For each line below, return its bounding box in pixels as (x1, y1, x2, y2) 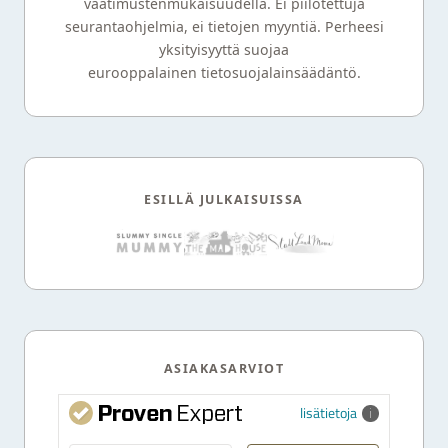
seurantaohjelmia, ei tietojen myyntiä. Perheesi (64, 17, 384, 37)
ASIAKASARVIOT (163, 360, 285, 378)
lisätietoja (300, 403, 357, 423)
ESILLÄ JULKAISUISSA (144, 191, 304, 209)
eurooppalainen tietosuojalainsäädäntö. (87, 63, 361, 83)
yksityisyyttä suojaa (159, 40, 289, 60)
